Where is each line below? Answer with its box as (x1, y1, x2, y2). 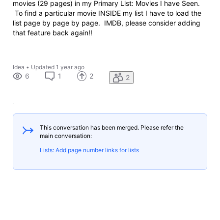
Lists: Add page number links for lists (39, 146, 139, 154)
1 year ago (55, 63, 84, 71)
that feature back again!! (12, 28, 92, 37)
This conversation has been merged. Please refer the (39, 124, 184, 132)
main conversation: (39, 132, 92, 140)
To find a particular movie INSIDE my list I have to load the (12, 8, 201, 17)
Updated (30, 63, 55, 71)
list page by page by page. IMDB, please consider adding (12, 18, 200, 27)
